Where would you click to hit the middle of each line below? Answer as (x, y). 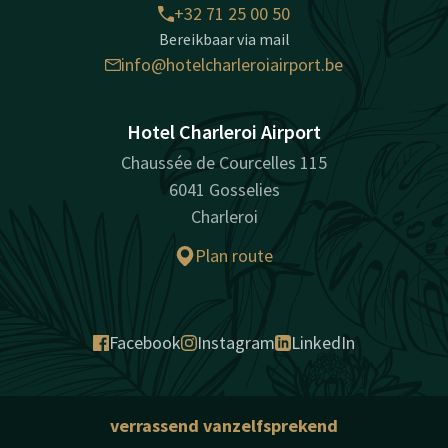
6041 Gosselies (224, 190)
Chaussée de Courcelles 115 (224, 163)
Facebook (145, 343)
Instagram (236, 343)
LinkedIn (323, 343)
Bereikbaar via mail (224, 39)
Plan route (234, 256)
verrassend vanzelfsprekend (224, 426)
